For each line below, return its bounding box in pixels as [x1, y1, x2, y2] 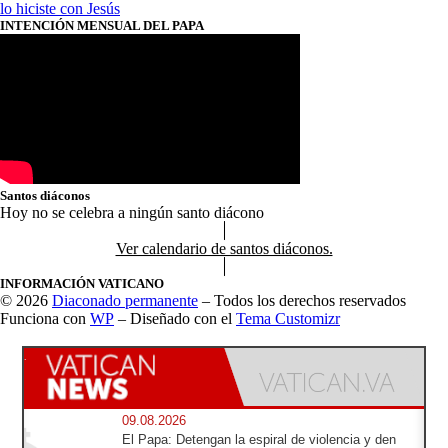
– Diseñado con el [114, 310, 236, 327]
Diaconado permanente [52, 292, 198, 309]
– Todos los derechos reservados [198, 292, 406, 309]
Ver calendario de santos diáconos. [115, 240, 333, 257]
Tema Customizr [236, 310, 340, 327]
